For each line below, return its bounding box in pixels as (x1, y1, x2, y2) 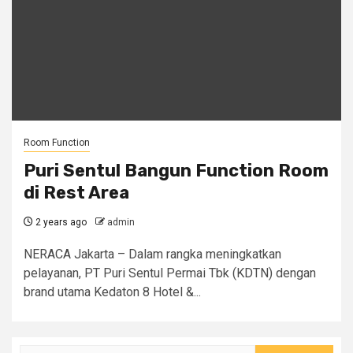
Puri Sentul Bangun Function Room (24, 160, 329, 181)
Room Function (24, 137, 90, 148)
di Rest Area (24, 182, 129, 203)
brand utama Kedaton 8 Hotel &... (24, 284, 201, 299)
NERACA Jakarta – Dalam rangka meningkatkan (24, 247, 281, 262)
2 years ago (33, 217, 87, 228)
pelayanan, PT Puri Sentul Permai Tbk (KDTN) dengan (24, 266, 316, 281)
